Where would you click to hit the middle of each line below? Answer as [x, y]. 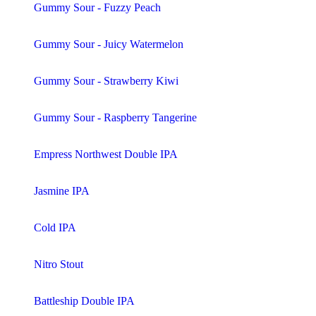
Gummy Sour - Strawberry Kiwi [106, 80]
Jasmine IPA [62, 190]
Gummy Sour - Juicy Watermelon [109, 44]
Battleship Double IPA [84, 300]
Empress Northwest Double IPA [106, 154]
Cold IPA [55, 227]
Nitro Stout [59, 264]
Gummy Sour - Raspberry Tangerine [115, 117]
